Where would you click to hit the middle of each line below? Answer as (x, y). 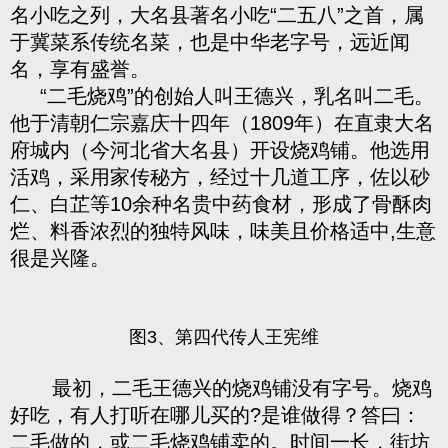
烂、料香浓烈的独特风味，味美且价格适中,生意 (223, 231)
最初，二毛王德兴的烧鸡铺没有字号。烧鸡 (221, 388)
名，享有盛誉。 (80, 69)
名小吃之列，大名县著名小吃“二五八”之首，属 (217, 15)
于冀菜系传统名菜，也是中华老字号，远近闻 (210, 42)
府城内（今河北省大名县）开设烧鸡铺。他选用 (220, 150)
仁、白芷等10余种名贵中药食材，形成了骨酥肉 (221, 204)
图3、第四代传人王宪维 (224, 337)
